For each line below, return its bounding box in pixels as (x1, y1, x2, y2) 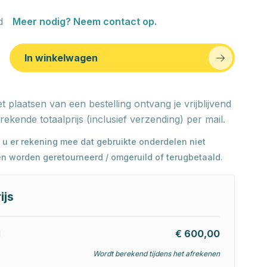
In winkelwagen (24, 52, 98, 64)
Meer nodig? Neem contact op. (12, 15, 157, 27)
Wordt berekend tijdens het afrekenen (93, 249, 220, 258)
